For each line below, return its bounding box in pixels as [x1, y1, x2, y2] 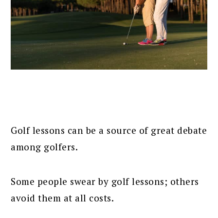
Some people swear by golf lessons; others [11, 175, 199, 187]
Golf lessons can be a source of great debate [11, 124, 207, 136]
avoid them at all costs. [11, 191, 114, 204]
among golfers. [11, 140, 78, 153]
